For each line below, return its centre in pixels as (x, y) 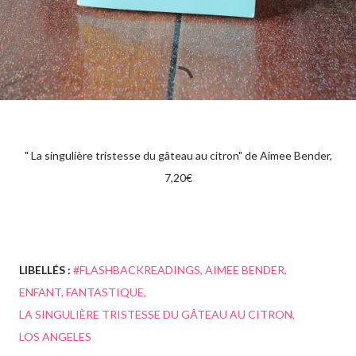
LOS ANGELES (55, 337)
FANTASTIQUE (105, 292)
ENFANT (40, 292)
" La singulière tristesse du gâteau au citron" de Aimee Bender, (178, 156)
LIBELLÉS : (45, 270)
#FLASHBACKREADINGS (137, 270)
